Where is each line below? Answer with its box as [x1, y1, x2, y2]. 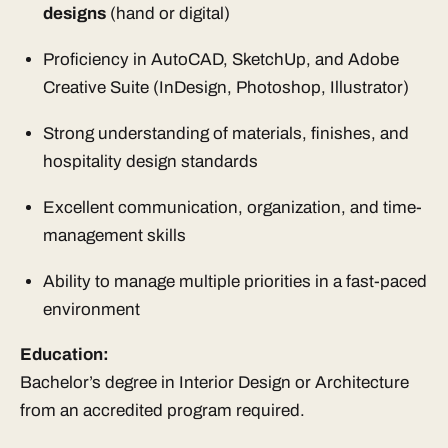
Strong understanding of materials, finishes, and [42, 123, 409, 143]
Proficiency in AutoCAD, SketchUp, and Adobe [42, 49, 399, 69]
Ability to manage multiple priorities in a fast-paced [42, 271, 427, 291]
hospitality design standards [42, 151, 258, 171]
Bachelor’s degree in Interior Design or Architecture [20, 373, 409, 393]
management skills [42, 225, 186, 245]
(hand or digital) [105, 4, 230, 24]
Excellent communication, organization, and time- [42, 197, 422, 217]
